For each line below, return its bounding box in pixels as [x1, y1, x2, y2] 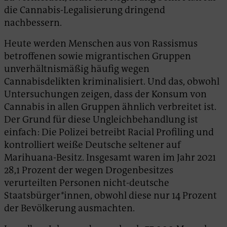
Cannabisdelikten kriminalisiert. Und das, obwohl [4, 75, 219, 88]
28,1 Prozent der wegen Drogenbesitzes [4, 164, 173, 177]
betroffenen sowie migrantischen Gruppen [4, 50, 191, 63]
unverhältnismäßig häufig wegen [4, 62, 149, 75]
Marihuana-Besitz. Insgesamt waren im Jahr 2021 [4, 151, 216, 164]
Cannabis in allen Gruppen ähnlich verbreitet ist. [4, 100, 216, 113]
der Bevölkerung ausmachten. [4, 202, 135, 215]
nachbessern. [4, 16, 62, 29]
